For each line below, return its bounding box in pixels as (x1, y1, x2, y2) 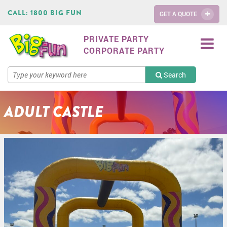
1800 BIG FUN (30, 8, 82, 18)
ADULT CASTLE (4, 101, 103, 123)
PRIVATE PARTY (84, 33, 149, 44)
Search (162, 70, 186, 80)
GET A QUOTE (160, 10, 199, 18)
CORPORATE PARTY (84, 45, 165, 56)
